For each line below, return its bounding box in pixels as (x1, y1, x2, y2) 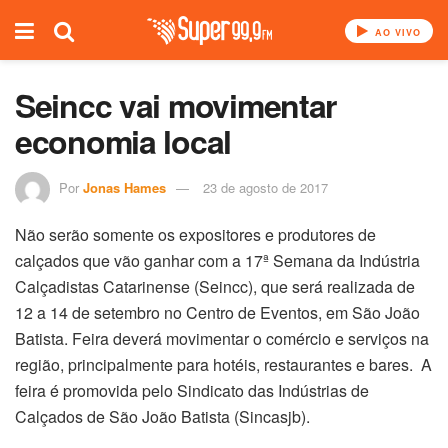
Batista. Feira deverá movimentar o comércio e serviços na (15, 326, 429, 350)
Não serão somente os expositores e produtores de (15, 222, 376, 246)
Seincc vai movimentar (15, 82, 337, 128)
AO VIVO (371, 26, 421, 39)
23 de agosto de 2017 (203, 177, 328, 197)
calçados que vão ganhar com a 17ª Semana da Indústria (15, 248, 420, 272)
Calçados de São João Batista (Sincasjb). (15, 404, 310, 428)
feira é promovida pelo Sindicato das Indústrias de (15, 378, 369, 402)
